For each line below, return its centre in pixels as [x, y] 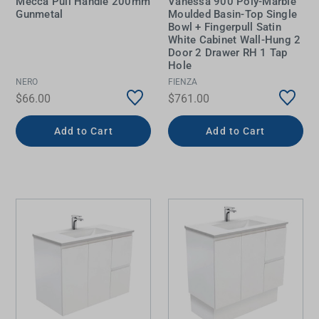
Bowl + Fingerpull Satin [225, 27]
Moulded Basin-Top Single [232, 15]
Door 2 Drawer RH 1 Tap [228, 53]
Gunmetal [40, 15]
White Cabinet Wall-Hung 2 [235, 40]
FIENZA [183, 82]
